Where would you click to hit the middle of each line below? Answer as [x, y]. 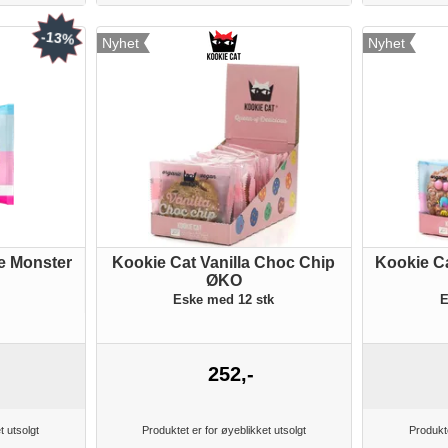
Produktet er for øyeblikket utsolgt [223, 430]
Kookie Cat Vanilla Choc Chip [224, 262]
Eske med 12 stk [224, 299]
